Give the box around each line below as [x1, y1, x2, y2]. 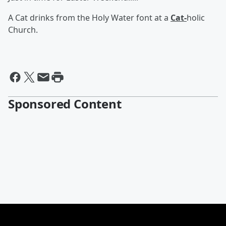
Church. [8, 24, 38, 35]
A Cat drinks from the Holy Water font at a [8, 12, 171, 23]
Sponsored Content [8, 95, 122, 112]
